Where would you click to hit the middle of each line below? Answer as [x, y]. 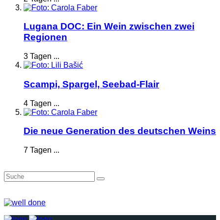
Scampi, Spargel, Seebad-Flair [91, 84]
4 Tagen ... [41, 103]
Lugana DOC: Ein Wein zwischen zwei [109, 27]
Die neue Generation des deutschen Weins [120, 131]
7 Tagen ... [41, 150]
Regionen [45, 37]
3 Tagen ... [41, 56]
